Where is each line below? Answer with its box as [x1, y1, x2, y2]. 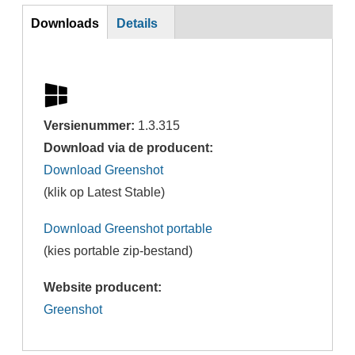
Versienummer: [44, 117, 139, 132]
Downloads [30, 15, 99, 30]
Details [116, 15, 158, 30]
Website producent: [44, 279, 166, 294]
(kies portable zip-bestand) [44, 242, 193, 258]
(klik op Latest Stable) [44, 184, 166, 199]
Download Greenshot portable [44, 220, 213, 235]
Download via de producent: [44, 139, 217, 155]
